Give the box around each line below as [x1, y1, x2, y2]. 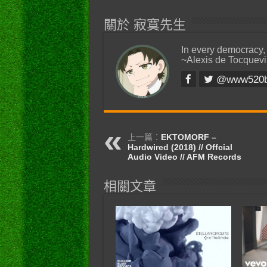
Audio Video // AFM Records [127, 151, 241, 162]
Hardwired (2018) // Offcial [127, 142, 232, 152]
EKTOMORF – [160, 132, 216, 142]
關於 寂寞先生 [103, 17, 186, 32]
